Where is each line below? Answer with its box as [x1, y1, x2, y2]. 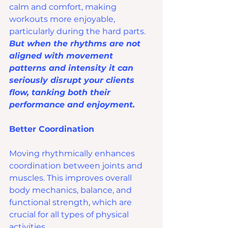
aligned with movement [9, 51, 116, 61]
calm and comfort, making [9, 2, 119, 12]
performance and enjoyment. [9, 100, 135, 110]
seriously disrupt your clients [9, 75, 137, 85]
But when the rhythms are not [9, 39, 143, 49]
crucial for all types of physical [9, 210, 131, 220]
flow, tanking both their [9, 88, 113, 98]
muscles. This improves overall [9, 173, 134, 183]
